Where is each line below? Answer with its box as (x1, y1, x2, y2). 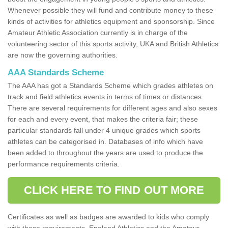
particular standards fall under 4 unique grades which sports (8, 126, 201, 134)
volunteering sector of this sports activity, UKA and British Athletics (8, 39, 218, 48)
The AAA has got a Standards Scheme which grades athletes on (8, 81, 213, 90)
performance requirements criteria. (8, 159, 120, 168)
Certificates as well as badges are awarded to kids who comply (8, 212, 209, 221)
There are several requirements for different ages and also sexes (8, 103, 217, 112)
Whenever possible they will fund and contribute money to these (8, 6, 213, 14)
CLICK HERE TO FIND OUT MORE (23, 183, 205, 196)
